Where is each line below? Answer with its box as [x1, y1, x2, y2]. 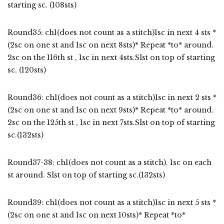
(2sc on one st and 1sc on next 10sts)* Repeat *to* [7, 210, 185, 219]
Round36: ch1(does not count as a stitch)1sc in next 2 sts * [7, 92, 216, 102]
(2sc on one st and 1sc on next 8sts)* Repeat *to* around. [7, 40, 213, 49]
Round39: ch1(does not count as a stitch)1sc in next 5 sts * [7, 197, 216, 207]
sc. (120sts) [7, 65, 46, 74]
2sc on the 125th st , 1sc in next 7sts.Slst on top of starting [7, 117, 215, 127]
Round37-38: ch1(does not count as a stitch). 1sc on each [7, 157, 211, 167]
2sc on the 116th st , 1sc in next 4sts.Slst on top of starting [7, 52, 215, 62]
